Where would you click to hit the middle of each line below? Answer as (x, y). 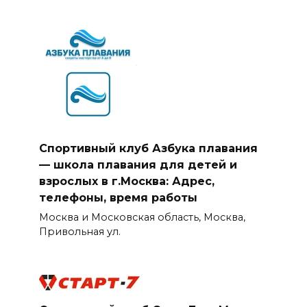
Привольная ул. (79, 232)
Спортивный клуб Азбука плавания (148, 148)
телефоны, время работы (118, 197)
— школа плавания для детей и (138, 164)
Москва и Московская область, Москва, (142, 218)
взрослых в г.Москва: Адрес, (126, 181)
